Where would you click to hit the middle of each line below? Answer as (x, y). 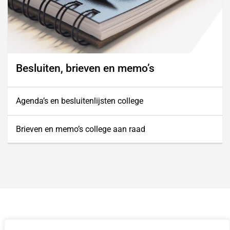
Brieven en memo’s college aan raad (81, 129)
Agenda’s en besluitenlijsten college (80, 101)
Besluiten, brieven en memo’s (85, 68)
